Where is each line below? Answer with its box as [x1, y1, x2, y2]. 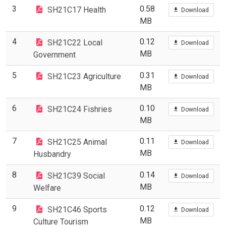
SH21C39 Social [47, 171, 105, 181]
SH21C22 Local [47, 37, 102, 47]
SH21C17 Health [47, 5, 106, 15]
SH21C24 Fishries [47, 104, 112, 114]
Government [33, 49, 76, 60]
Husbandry [33, 149, 71, 159]
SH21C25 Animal [47, 137, 107, 147]
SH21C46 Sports [47, 204, 107, 214]
